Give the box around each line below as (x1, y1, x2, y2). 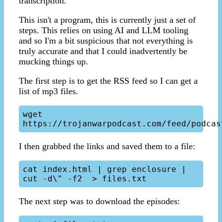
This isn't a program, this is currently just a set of (19, 15, 196, 25)
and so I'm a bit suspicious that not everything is (19, 36, 193, 46)
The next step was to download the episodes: (19, 196, 180, 207)
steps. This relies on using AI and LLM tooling (19, 25, 188, 36)
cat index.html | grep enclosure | (23, 165, 186, 174)
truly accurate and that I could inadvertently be (19, 46, 187, 56)
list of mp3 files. (19, 86, 78, 97)
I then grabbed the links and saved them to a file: (19, 141, 195, 152)
